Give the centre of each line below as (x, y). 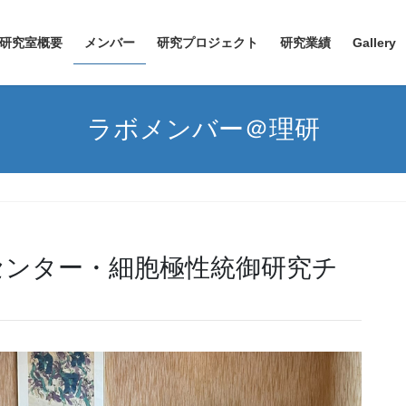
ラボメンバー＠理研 (203, 129)
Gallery (374, 43)
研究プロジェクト (208, 43)
